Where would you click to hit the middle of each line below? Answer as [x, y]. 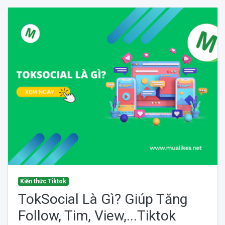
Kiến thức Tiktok [43, 181]
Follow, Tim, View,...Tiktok [97, 215]
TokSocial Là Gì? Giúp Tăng [102, 199]
